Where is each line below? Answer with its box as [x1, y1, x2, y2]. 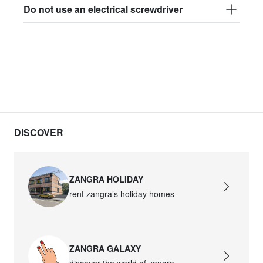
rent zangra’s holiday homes [69, 187, 175, 200]
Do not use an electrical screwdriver [23, 2, 183, 16]
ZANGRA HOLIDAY [69, 173, 144, 185]
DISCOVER [14, 125, 63, 139]
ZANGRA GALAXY [69, 242, 141, 255]
